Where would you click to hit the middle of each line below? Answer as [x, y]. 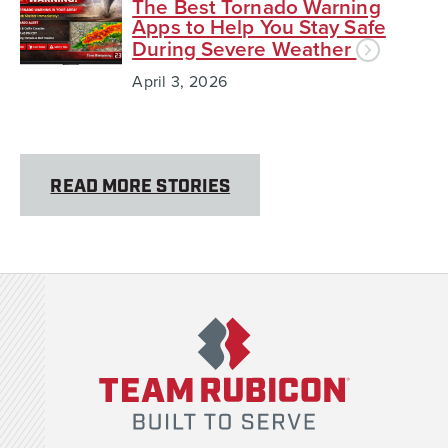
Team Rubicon [137, 304]
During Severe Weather [244, 50]
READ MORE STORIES [140, 186]
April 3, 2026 [180, 82]
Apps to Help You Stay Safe [259, 28]
